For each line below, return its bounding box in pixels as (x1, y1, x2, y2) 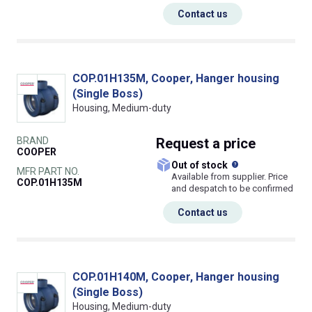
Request (156, 135, 212, 153)
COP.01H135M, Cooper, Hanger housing (72, 72, 279, 86)
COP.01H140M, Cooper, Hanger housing (72, 270, 279, 284)
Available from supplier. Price (171, 171, 288, 182)
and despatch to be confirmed (171, 183, 293, 194)
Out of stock (178, 159, 230, 171)
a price (212, 135, 256, 153)
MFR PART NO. (17, 166, 79, 178)
